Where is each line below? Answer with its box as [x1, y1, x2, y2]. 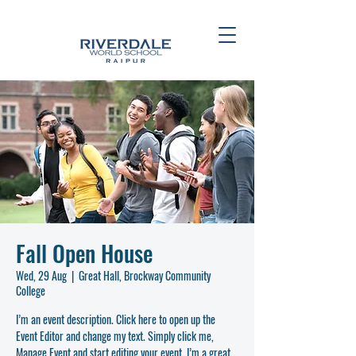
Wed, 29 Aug [16, 267, 67, 284]
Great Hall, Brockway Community [79, 267, 211, 284]
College [16, 282, 45, 299]
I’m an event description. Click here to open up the [16, 311, 215, 327]
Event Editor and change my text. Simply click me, [16, 327, 214, 344]
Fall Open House [16, 237, 153, 269]
